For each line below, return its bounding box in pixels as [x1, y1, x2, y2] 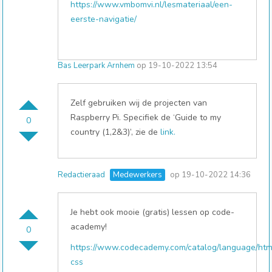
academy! [70, 221, 110, 233]
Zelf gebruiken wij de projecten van [70, 97, 208, 109]
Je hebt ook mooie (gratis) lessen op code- [70, 206, 235, 218]
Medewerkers [113, 169, 163, 180]
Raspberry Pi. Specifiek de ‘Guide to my [70, 112, 222, 123]
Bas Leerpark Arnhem [58, 60, 135, 71]
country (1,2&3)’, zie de [70, 126, 161, 138]
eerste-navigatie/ [70, 13, 137, 25]
